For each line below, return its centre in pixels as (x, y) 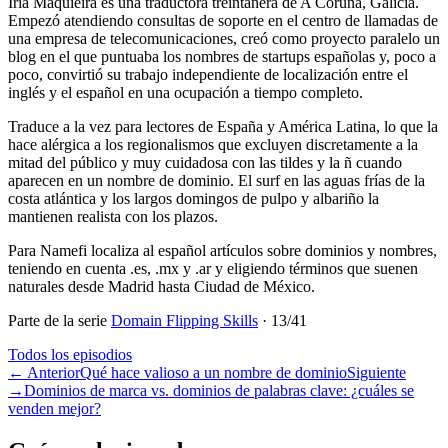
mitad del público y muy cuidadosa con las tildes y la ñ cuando (205, 163)
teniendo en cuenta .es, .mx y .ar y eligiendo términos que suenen (213, 269)
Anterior (53, 373)
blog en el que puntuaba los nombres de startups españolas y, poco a (222, 57)
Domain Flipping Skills (184, 321)
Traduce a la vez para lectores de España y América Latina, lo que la (223, 127)
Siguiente (376, 373)
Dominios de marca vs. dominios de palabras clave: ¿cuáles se (219, 391)
